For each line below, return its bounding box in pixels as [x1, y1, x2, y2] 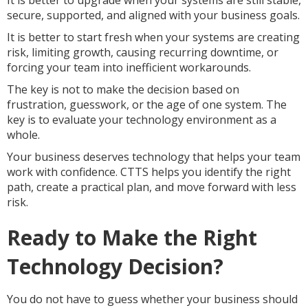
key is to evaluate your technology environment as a [7, 112, 276, 127]
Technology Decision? [7, 252, 223, 280]
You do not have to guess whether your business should [7, 291, 298, 307]
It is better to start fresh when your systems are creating [7, 30, 300, 45]
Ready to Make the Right [7, 223, 257, 252]
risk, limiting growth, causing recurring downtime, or [7, 45, 278, 60]
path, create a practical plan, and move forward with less [7, 179, 296, 195]
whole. [7, 127, 40, 142]
